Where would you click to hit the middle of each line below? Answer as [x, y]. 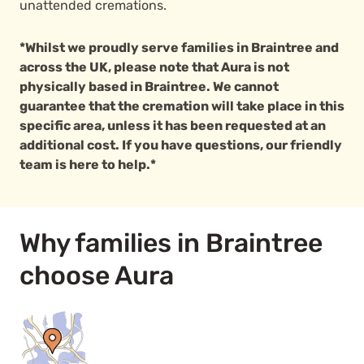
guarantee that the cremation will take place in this [182, 106]
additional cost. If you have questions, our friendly [181, 145]
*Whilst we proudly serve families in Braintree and [179, 48]
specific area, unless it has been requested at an [173, 126]
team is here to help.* [88, 165]
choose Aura [97, 275]
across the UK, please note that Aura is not [154, 67]
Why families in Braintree [171, 243]
